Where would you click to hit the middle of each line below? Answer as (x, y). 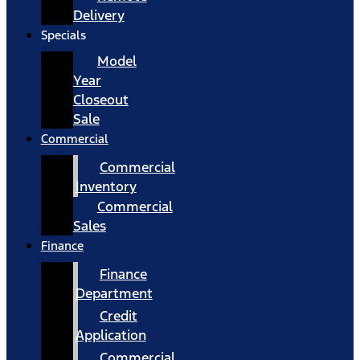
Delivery (98, 15)
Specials (63, 35)
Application (110, 335)
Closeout (100, 100)
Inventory (106, 186)
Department (114, 293)
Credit (118, 316)
